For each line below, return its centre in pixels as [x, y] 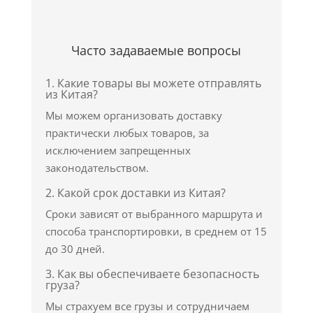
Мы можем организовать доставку [133, 115]
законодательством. [97, 168]
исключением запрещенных [118, 150]
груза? [62, 285]
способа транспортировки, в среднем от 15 [156, 231]
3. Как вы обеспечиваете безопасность [152, 274]
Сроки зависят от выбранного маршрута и [154, 214]
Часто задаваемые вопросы [156, 50]
